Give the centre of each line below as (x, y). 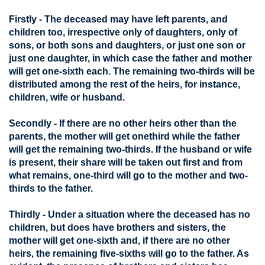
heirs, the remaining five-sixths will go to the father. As (129, 253)
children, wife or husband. (67, 97)
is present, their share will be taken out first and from (126, 162)
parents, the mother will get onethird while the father (125, 136)
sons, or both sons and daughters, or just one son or (127, 45)
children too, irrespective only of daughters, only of (123, 32)
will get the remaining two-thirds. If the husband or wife (130, 149)
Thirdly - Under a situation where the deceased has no (130, 214)
